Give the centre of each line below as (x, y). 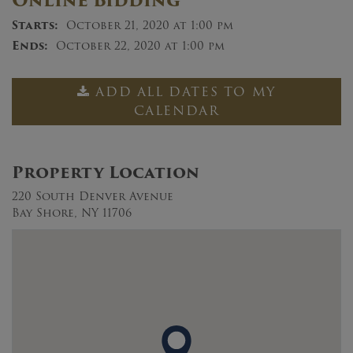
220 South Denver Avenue (93, 196)
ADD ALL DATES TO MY (186, 91)
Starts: (35, 25)
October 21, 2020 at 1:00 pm (150, 25)
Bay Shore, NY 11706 (72, 212)
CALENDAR (176, 110)
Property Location (106, 172)
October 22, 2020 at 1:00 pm (140, 45)
